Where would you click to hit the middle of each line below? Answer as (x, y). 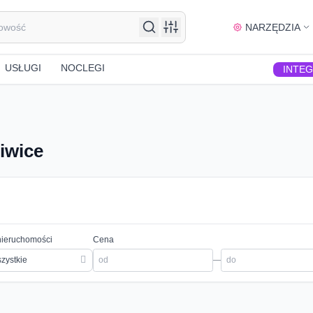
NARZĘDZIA (272, 27)
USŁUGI (23, 67)
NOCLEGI (83, 67)
